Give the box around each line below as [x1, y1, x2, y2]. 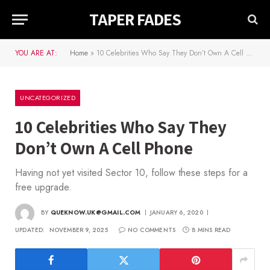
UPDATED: [15, 225, 45, 234]
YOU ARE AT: [15, 48, 57, 58]
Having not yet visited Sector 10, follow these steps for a [15, 166, 248, 180]
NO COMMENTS [128, 225, 176, 234]
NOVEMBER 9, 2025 [49, 225, 108, 234]
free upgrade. [15, 180, 72, 194]
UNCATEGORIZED [20, 93, 76, 102]
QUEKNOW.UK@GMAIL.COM [50, 208, 141, 218]
